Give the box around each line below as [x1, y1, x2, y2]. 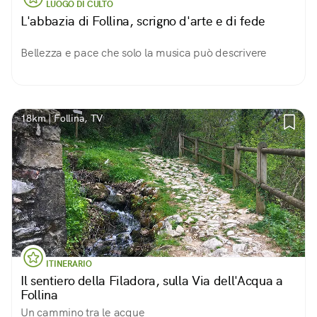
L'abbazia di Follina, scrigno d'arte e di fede [21, 13, 265, 29]
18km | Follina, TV [21, 112, 103, 125]
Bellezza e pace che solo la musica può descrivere [21, 45, 267, 60]
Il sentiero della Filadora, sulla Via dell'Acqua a [21, 272, 283, 289]
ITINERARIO [46, 258, 92, 270]
